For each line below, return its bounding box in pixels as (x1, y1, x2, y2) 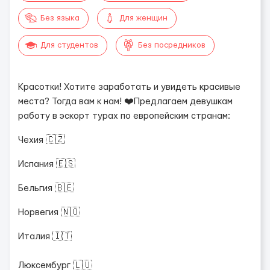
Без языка (40, 14, 80, 22)
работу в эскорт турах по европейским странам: (18, 111, 230, 121)
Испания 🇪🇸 (18, 160, 75, 169)
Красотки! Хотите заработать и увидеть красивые (18, 83, 240, 92)
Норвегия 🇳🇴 (18, 208, 80, 217)
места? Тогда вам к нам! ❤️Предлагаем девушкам (18, 97, 233, 106)
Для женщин (119, 14, 168, 22)
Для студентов (40, 41, 98, 49)
